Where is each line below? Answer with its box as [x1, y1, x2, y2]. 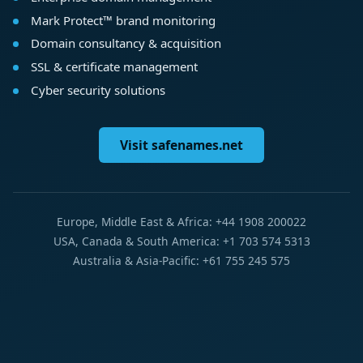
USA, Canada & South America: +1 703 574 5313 [53, 233, 310, 250]
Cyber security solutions [30, 82, 165, 99]
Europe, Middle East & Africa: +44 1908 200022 [57, 214, 306, 230]
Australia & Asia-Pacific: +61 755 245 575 [73, 253, 290, 269]
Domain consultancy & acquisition [30, 35, 221, 52]
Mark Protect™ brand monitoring [30, 11, 216, 28]
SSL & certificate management [30, 58, 198, 75]
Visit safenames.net [120, 136, 243, 155]
